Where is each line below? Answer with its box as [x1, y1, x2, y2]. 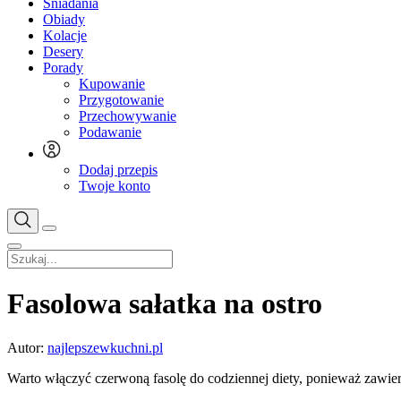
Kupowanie [79, 76, 145, 91]
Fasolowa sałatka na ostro [7, 287, 322, 320]
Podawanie [79, 124, 141, 140]
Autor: [7, 339, 44, 355]
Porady [43, 60, 83, 75]
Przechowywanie [79, 108, 176, 124]
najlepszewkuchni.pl [47, 339, 163, 355]
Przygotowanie [79, 92, 164, 107]
